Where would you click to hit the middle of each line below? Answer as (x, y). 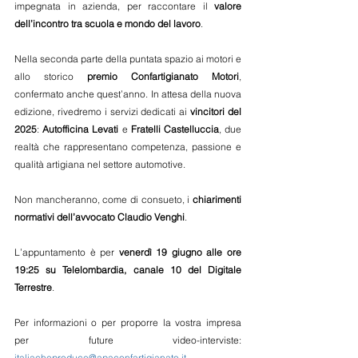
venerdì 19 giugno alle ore (178, 252)
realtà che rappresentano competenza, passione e (128, 147)
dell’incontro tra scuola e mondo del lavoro (107, 24)
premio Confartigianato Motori (163, 76)
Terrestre (33, 287)
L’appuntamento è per (65, 252)
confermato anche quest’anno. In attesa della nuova (128, 94)
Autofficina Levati (81, 129)
